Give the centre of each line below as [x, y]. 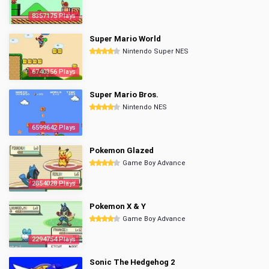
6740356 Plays [54, 72]
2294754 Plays [54, 239]
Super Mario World [125, 39]
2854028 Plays [54, 183]
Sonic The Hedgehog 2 [132, 262]
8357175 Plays [54, 16]
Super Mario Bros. [124, 95]
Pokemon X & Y [118, 206]
